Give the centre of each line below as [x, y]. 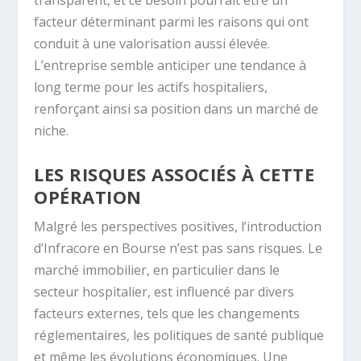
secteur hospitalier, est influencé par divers [164, 291]
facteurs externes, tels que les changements [167, 313]
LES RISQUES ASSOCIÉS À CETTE [174, 174]
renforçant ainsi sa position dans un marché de [176, 109]
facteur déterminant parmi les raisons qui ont [172, 22]
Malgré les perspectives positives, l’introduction [178, 226]
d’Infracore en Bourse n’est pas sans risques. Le [178, 248]
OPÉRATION [88, 196]
